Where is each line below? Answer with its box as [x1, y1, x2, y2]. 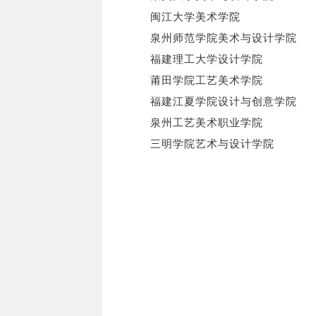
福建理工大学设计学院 [150, 54, 263, 66]
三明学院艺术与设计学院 [150, 139, 274, 150]
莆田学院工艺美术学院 [150, 75, 263, 87]
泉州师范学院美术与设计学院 [150, 33, 297, 44]
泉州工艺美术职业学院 [150, 118, 263, 129]
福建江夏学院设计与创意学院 [150, 97, 297, 108]
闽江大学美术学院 [150, 12, 241, 23]
